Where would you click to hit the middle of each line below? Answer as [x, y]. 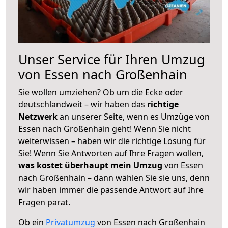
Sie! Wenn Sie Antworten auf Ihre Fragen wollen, [111, 153]
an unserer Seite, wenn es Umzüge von [135, 116]
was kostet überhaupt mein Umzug [90, 165]
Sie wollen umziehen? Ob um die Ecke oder [101, 92]
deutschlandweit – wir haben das [83, 104]
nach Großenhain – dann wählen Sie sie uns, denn [114, 177]
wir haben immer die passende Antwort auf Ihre [111, 190]
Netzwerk [39, 116]
